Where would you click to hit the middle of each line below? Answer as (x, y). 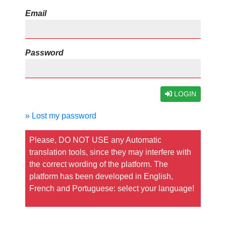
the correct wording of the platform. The (99, 164)
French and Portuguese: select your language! (112, 188)
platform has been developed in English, (101, 176)
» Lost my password (61, 116)
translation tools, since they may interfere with (110, 152)
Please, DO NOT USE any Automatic (95, 140)
